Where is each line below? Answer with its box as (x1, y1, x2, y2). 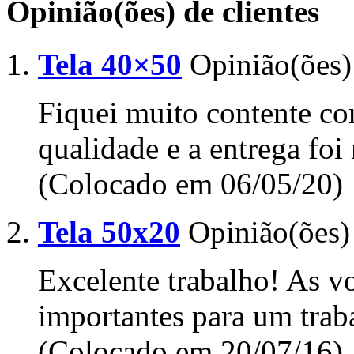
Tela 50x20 (38, 214, 180, 249)
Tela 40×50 (38, 47, 182, 81)
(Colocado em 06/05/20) (38, 166, 343, 201)
